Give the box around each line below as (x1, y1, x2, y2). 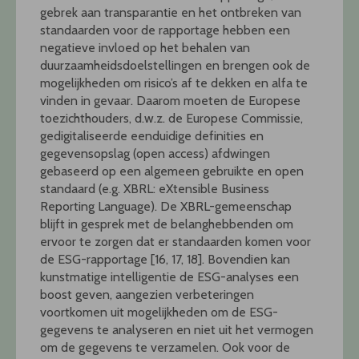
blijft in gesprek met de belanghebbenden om (40, 216, 293, 232)
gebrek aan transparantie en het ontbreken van (40, 5, 301, 21)
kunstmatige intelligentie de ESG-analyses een (40, 269, 299, 285)
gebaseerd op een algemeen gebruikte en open (40, 163, 304, 179)
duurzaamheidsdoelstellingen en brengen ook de (40, 58, 310, 74)
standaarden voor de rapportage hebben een (40, 22, 290, 38)
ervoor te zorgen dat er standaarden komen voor (40, 234, 311, 250)
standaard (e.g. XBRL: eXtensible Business (40, 181, 269, 197)
